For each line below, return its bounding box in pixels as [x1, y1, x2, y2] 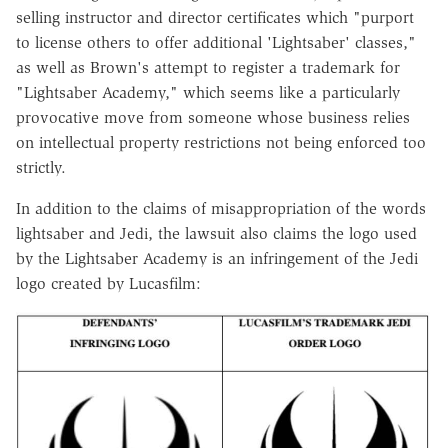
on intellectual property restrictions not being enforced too [16, 132, 426, 152]
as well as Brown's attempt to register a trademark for [16, 57, 400, 77]
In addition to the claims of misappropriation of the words [16, 198, 426, 218]
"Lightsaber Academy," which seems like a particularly [16, 82, 400, 102]
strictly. [16, 157, 66, 177]
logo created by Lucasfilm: [16, 273, 201, 293]
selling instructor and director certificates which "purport [16, 7, 414, 27]
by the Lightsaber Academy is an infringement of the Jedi [16, 248, 418, 268]
